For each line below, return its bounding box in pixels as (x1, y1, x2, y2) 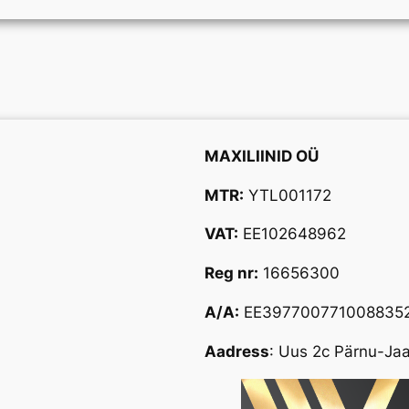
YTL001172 (244, 185, 331, 204)
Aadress (204, 341, 269, 361)
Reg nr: (204, 264, 258, 283)
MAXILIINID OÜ (204, 146, 319, 165)
